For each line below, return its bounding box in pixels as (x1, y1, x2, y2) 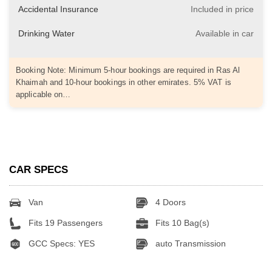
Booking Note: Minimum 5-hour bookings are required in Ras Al (16, 66, 240, 75)
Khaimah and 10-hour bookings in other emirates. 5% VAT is (16, 78, 231, 87)
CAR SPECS (9, 163, 68, 175)
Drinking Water (18, 29, 75, 39)
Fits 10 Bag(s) (152, 217, 209, 228)
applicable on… (16, 90, 71, 100)
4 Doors (152, 197, 186, 207)
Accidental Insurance (18, 4, 98, 15)
